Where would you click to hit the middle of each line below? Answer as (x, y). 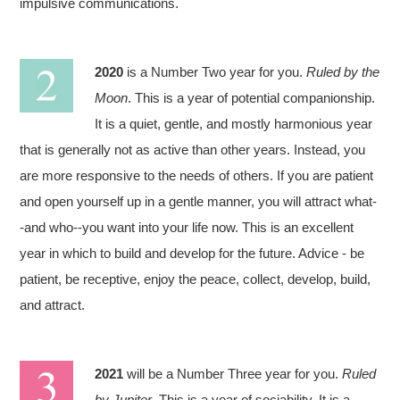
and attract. (53, 305)
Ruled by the (343, 72)
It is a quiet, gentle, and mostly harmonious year (234, 124)
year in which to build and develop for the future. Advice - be (192, 253)
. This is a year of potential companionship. (252, 98)
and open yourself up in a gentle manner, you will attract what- (199, 201)
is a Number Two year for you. (215, 72)
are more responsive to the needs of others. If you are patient (197, 175)
